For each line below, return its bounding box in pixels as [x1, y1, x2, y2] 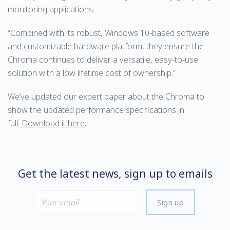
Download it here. [20, 118, 86, 129]
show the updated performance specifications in [8, 104, 184, 116]
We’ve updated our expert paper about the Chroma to [8, 91, 204, 102]
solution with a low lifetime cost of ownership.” [8, 67, 176, 79]
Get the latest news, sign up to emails [17, 166, 213, 181]
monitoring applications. [8, 4, 94, 15]
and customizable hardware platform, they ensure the [8, 41, 204, 52]
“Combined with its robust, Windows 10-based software [8, 27, 209, 39]
